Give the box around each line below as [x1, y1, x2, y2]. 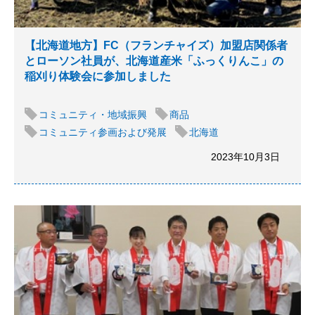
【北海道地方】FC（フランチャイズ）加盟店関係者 [25, 39, 288, 51]
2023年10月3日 [211, 151, 280, 162]
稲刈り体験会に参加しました [25, 70, 171, 82]
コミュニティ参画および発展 [39, 127, 167, 138]
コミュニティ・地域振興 [39, 109, 147, 120]
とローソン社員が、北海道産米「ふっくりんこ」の [25, 55, 283, 67]
